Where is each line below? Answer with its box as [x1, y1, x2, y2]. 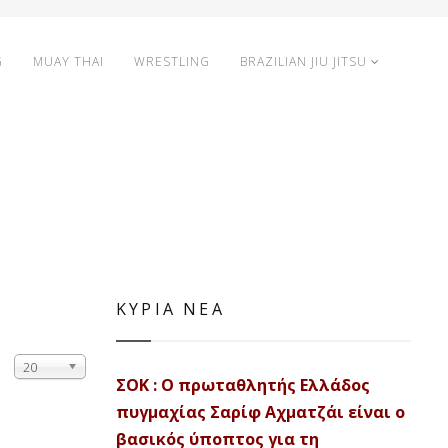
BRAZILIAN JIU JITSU [240, 53, 367, 70]
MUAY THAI [33, 53, 104, 70]
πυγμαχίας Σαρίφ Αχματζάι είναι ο [116, 401, 405, 423]
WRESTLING [134, 53, 210, 70]
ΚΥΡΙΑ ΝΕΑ [116, 298, 225, 320]
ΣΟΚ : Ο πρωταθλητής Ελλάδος [116, 374, 370, 396]
